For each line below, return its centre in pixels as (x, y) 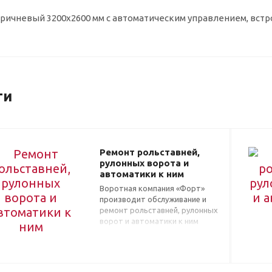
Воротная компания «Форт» (152, 188)
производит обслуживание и (153, 199)
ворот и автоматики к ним (149, 221)
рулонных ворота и (144, 163)
